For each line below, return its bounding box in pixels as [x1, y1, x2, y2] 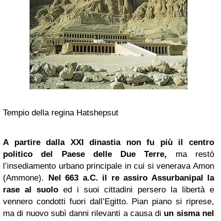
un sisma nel [164, 209, 215, 218]
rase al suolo [3, 185, 58, 194]
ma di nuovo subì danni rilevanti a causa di [3, 209, 164, 218]
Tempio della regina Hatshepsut [3, 108, 118, 117]
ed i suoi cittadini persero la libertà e [58, 185, 214, 194]
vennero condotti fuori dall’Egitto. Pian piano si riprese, [3, 197, 214, 206]
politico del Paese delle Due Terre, [3, 149, 167, 159]
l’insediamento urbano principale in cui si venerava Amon [3, 161, 214, 171]
